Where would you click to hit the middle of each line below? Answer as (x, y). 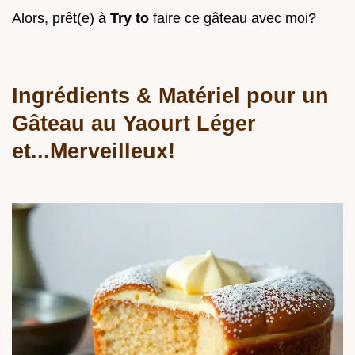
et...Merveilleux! (94, 151)
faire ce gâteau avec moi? (235, 18)
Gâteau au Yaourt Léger (134, 123)
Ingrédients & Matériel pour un (170, 95)
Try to (132, 18)
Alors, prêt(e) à (61, 18)
